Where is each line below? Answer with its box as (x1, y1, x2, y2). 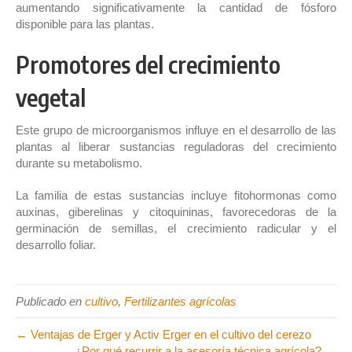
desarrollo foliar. (16, 237, 96, 251)
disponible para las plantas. (16, 16, 154, 31)
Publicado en (16, 294, 85, 308)
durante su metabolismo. (16, 156, 142, 170)
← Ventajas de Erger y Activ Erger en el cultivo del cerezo (16, 327, 311, 341)
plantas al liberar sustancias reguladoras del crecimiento (16, 139, 336, 153)
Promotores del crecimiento (16, 49, 280, 79)
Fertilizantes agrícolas (124, 294, 236, 308)
